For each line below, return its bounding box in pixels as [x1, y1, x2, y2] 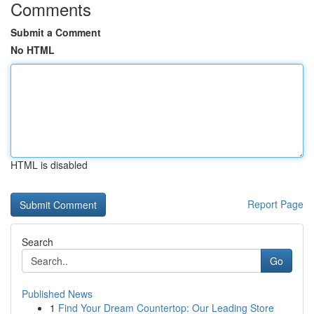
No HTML [11, 43, 55, 57]
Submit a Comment [11, 25, 101, 39]
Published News [22, 287, 93, 301]
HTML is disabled [11, 158, 88, 172]
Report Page [247, 197, 303, 211]
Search [22, 235, 53, 249]
